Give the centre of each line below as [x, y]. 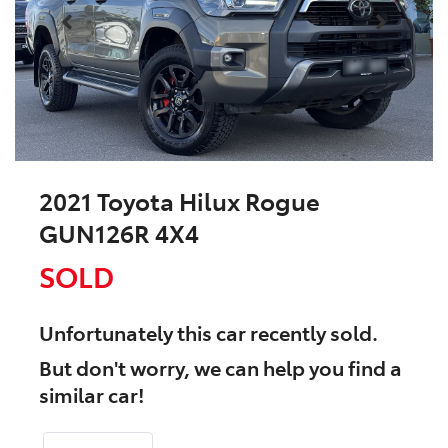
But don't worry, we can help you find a [220, 367]
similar [73, 394]
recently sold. [312, 332]
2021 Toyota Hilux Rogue [179, 201]
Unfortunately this [127, 332]
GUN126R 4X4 [119, 233]
